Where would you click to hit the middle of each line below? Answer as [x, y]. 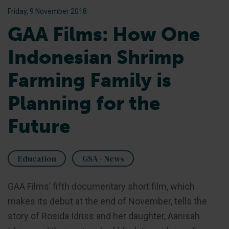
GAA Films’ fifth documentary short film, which [101, 187]
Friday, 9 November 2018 [47, 11]
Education [37, 159]
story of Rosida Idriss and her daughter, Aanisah [104, 216]
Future [39, 126]
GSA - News [103, 159]
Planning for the [84, 103]
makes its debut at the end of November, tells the [107, 201]
